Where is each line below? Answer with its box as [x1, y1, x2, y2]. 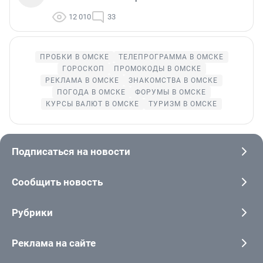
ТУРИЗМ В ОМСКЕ [149, 100, 217, 108]
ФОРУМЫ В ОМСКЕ [135, 88, 206, 96]
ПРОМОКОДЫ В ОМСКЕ [113, 65, 201, 73]
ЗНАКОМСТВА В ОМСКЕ [129, 76, 218, 85]
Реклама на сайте [12, 237, 96, 249]
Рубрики [12, 207, 53, 218]
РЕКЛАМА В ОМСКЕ [45, 76, 119, 85]
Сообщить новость [12, 176, 103, 188]
